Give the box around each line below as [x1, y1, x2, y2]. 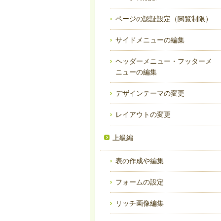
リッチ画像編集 [115, 199, 164, 208]
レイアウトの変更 [115, 110, 171, 119]
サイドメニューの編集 [115, 36, 184, 44]
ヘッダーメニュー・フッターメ [115, 57, 212, 66]
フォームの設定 [115, 178, 164, 186]
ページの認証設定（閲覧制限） [115, 15, 212, 23]
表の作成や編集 [115, 157, 164, 165]
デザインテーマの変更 [115, 89, 184, 98]
